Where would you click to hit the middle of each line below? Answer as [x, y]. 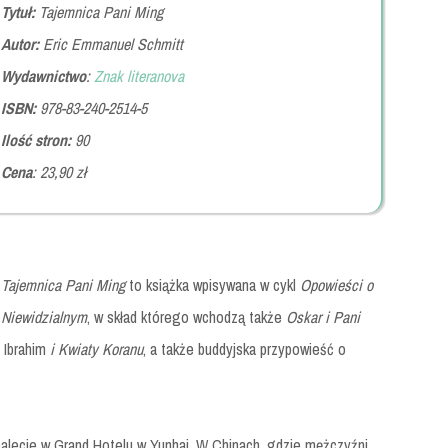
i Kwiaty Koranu [96, 349]
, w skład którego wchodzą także [186, 317]
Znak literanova [139, 76]
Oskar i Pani [323, 317]
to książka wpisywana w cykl [212, 285]
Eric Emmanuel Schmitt [111, 44]
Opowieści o [336, 285]
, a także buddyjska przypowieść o [244, 349]
